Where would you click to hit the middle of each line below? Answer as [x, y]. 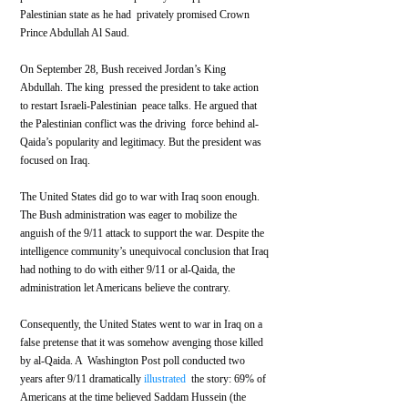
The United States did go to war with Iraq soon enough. [141, 197]
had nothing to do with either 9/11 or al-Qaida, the [130, 270]
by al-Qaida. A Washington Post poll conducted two [134, 361]
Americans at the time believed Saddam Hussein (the [134, 398]
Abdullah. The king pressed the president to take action [141, 88]
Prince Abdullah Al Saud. [75, 33]
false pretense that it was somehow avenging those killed [143, 343]
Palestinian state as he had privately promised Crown [136, 15]
